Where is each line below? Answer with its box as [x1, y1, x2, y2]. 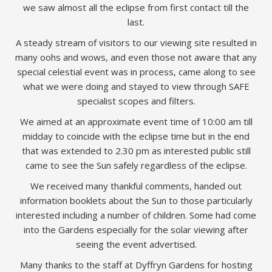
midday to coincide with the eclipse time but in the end [22, 130, 250, 142]
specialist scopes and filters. [76, 95, 195, 107]
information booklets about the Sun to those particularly [19, 194, 253, 206]
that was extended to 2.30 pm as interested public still [21, 144, 251, 157]
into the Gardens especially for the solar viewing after [24, 223, 248, 236]
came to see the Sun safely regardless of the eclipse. [25, 159, 247, 171]
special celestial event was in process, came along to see [16, 66, 256, 78]
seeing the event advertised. [75, 238, 197, 250]
